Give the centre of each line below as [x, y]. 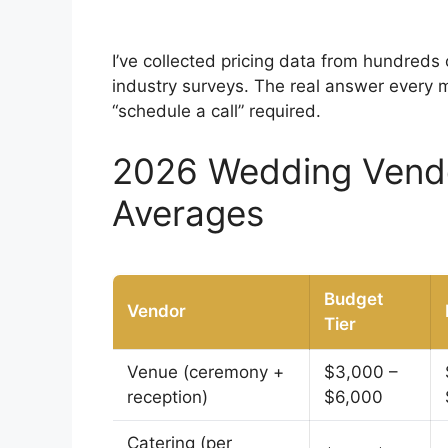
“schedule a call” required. [216, 111]
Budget [353, 298]
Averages [188, 212]
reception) [167, 396]
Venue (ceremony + [205, 371]
